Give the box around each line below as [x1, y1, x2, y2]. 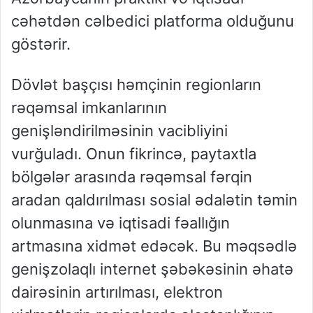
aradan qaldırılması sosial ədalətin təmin [11, 191, 298, 210]
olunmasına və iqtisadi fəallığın [11, 214, 230, 233]
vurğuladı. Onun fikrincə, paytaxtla [11, 145, 256, 163]
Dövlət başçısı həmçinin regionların [11, 75, 261, 94]
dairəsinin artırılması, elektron [11, 283, 223, 302]
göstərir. [11, 35, 71, 54]
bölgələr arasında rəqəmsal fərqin [11, 168, 252, 187]
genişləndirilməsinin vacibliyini [11, 122, 228, 140]
